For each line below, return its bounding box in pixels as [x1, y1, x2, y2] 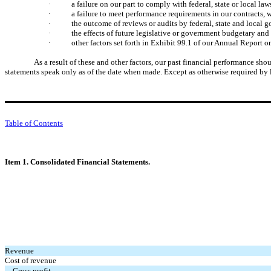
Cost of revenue [5, 255, 56, 265]
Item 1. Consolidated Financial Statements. [5, 157, 150, 166]
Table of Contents [5, 118, 63, 128]
